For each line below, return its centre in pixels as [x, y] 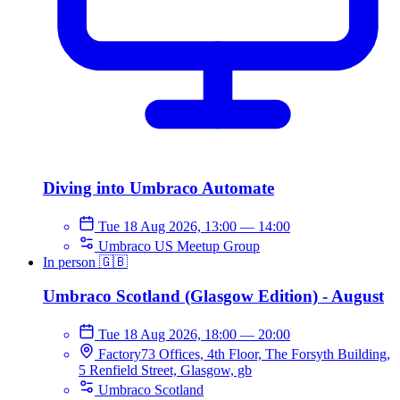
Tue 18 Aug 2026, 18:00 [169, 335]
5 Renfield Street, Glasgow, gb [165, 371]
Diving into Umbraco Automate [158, 187]
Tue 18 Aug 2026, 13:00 [169, 226]
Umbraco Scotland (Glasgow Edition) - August [213, 296]
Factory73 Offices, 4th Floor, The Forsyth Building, [244, 354]
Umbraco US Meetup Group [179, 246]
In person [71, 262]
